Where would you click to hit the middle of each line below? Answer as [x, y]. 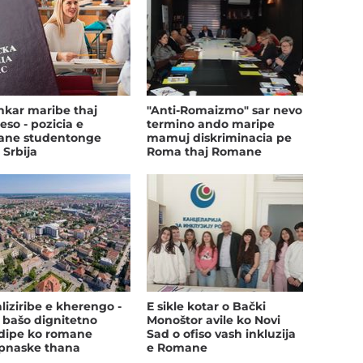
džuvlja [168, 166]
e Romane [177, 348]
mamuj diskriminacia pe [219, 138]
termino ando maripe [210, 124]
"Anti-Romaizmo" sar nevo [224, 111]
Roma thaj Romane [204, 152]
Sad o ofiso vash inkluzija [221, 334]
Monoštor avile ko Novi [213, 320]
